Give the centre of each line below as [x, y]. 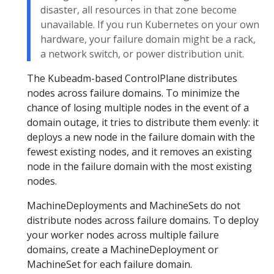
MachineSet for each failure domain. [109, 265]
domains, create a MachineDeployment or [123, 250]
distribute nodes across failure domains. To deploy [143, 220]
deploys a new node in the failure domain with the [141, 137]
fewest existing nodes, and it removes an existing [139, 152]
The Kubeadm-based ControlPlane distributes [132, 79]
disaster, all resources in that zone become [139, 10]
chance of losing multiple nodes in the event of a [138, 108]
